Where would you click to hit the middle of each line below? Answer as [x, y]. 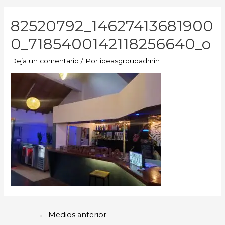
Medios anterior [76, 215]
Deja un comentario [45, 61]
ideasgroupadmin [130, 61]
